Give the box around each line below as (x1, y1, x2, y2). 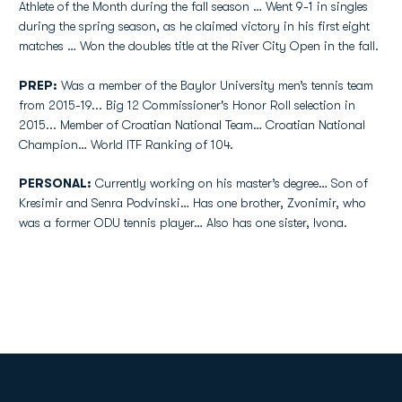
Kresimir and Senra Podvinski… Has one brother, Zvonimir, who (19, 196, 366, 210)
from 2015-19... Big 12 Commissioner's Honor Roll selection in (19, 98, 355, 112)
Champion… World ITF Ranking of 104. (19, 137, 233, 152)
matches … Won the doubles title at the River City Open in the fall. (19, 39, 379, 53)
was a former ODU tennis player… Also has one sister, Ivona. (19, 215, 347, 230)
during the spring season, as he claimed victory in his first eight (19, 19, 370, 33)
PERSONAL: (19, 176, 92, 190)
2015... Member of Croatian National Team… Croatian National (19, 118, 365, 132)
